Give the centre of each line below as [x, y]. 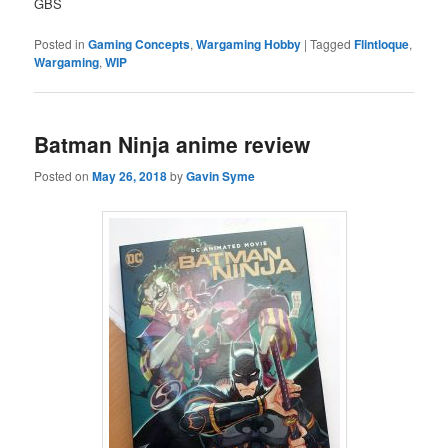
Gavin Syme [221, 175]
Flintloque [382, 43]
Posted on [63, 175]
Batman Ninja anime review [172, 144]
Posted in [60, 43]
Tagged [331, 43]
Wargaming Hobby [249, 43]
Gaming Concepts [139, 43]
